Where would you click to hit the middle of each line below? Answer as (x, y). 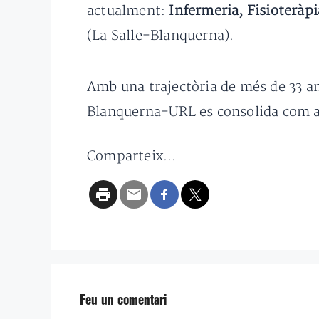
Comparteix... (132, 157)
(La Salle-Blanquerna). (161, 36)
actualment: (126, 11)
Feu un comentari (123, 301)
